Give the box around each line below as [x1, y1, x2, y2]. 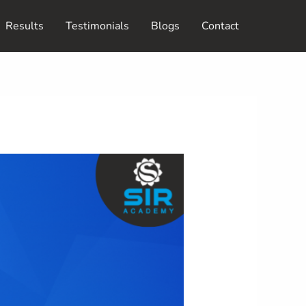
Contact [201, 18, 239, 33]
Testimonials [66, 18, 129, 33]
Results [5, 18, 44, 33]
